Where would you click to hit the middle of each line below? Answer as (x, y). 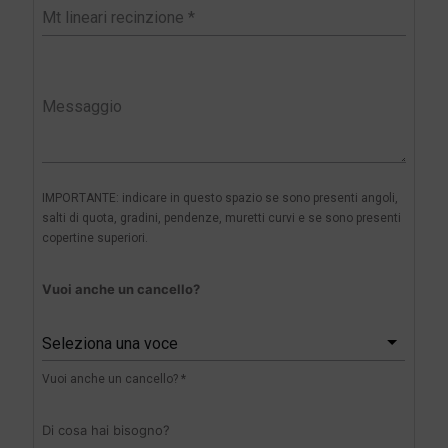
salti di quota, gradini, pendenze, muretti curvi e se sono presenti (221, 218)
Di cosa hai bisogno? (105, 430)
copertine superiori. (94, 238)
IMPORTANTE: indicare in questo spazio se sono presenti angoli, (219, 198)
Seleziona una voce (109, 343)
